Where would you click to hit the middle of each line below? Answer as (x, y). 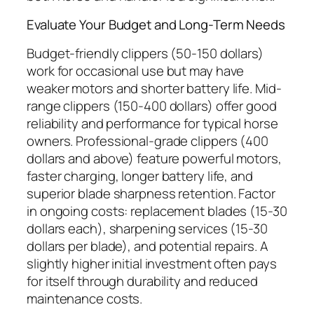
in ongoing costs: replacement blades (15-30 (157, 211)
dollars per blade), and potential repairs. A (148, 246)
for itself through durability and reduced (142, 281)
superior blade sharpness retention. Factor (151, 193)
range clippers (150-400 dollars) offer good (152, 105)
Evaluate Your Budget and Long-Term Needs (156, 25)
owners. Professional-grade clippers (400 (148, 141)
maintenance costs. (85, 298)
